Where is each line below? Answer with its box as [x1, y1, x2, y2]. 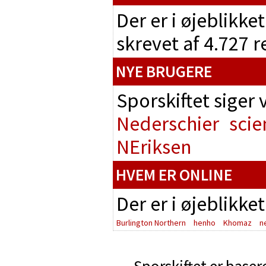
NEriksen [116, 133, 192, 159]
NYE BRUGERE [116, 61, 212, 81]
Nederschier [116, 110, 219, 136]
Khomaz [223, 217, 252, 228]
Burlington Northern [116, 217, 186, 228]
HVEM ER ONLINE [116, 164, 232, 185]
